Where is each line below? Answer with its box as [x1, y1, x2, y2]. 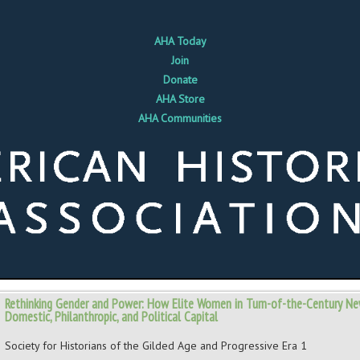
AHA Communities [138, 111, 222, 125]
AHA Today [153, 34, 207, 48]
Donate [162, 72, 198, 87]
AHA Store [155, 92, 205, 106]
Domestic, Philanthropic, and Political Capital [5, 307, 218, 325]
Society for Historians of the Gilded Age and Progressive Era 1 [5, 337, 307, 353]
